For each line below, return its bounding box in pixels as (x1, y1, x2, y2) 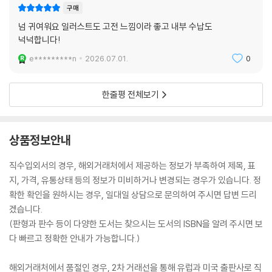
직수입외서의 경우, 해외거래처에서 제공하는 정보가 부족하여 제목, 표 (9, 160, 256, 172)
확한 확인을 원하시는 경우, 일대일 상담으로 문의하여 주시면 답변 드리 (9, 189, 257, 201)
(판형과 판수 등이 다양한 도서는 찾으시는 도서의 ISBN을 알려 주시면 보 (9, 218, 263, 230)
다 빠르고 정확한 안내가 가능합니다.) (9, 233, 140, 245)
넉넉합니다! (18, 34, 61, 46)
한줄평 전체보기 (102, 89, 159, 101)
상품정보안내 (9, 132, 71, 148)
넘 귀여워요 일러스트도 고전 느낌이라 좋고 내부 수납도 (18, 21, 212, 33)
